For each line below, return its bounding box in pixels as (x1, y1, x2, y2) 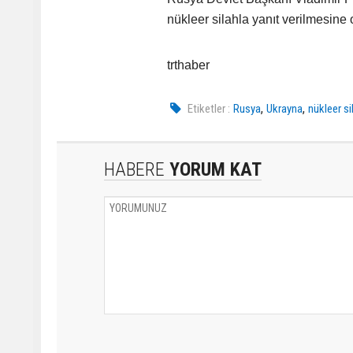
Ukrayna (266, 102, 303, 116)
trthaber (167, 58, 210, 72)
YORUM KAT (165, 158, 262, 180)
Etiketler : (188, 102, 231, 116)
